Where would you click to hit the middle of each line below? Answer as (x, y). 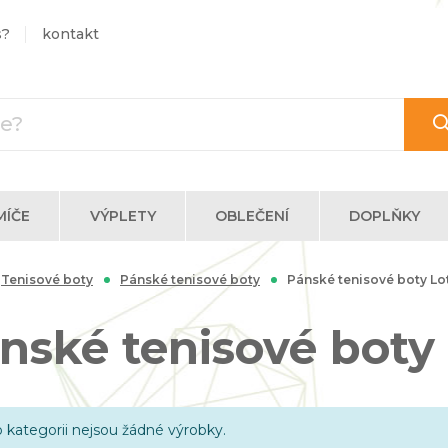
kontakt (70, 33)
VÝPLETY (122, 216)
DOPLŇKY (385, 216)
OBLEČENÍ (252, 216)
